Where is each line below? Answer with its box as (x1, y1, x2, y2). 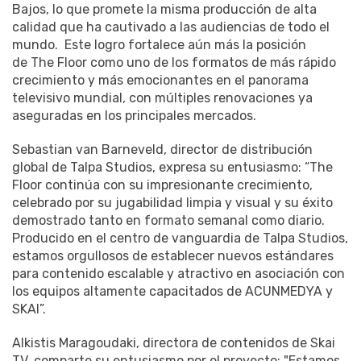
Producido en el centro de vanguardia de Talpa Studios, (12, 230, 348, 246)
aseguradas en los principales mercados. (12, 107, 263, 123)
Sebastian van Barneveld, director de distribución (12, 141, 313, 157)
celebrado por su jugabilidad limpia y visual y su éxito (12, 194, 333, 210)
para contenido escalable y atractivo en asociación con (12, 265, 345, 281)
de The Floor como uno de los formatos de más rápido (12, 54, 336, 70)
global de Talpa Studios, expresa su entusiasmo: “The (12, 159, 333, 175)
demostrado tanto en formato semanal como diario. (12, 212, 325, 228)
